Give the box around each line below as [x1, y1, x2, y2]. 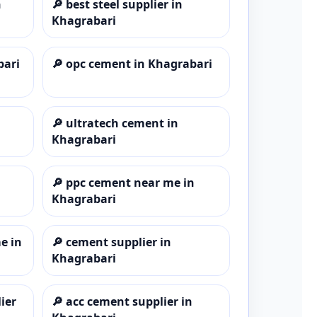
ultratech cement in [65, 115, 178, 131]
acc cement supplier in [65, 293, 192, 309]
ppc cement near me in [65, 174, 195, 190]
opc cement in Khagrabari [65, 55, 212, 71]
